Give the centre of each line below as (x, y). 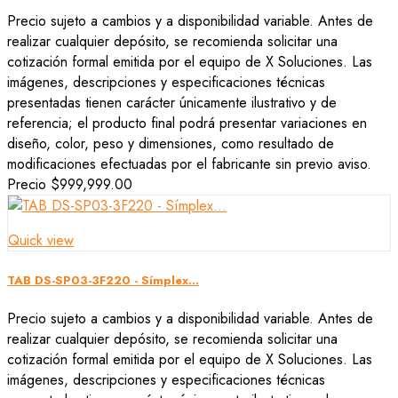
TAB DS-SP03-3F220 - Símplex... (103, 280)
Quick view (41, 241)
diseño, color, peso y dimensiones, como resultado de (171, 144)
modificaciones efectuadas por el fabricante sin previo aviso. (189, 164)
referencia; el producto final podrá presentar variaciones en (187, 123)
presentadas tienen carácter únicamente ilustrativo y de (172, 103)
